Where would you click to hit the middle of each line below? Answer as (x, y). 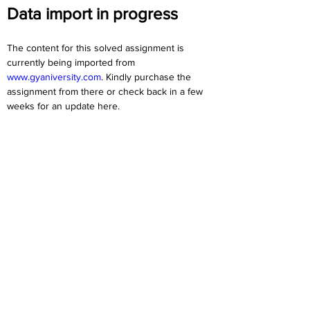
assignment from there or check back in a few (106, 91)
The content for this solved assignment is (97, 48)
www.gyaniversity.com (54, 77)
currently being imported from (72, 62)
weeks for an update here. (63, 106)
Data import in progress (92, 13)
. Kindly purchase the (147, 77)
